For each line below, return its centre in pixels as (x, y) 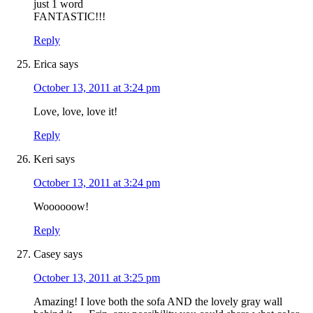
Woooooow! (61, 207)
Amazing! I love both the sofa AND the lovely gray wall (158, 302)
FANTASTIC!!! (70, 17)
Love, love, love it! (75, 112)
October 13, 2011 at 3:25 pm (97, 278)
